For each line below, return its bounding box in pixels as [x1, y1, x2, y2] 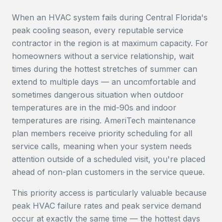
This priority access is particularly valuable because [12, 188, 207, 198]
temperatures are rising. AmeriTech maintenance [12, 115, 196, 125]
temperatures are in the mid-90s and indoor [12, 103, 176, 112]
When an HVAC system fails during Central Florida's [12, 12, 208, 22]
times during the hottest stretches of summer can [12, 64, 197, 74]
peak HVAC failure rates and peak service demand [12, 201, 201, 211]
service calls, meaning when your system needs [12, 141, 192, 151]
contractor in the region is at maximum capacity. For [12, 38, 208, 48]
